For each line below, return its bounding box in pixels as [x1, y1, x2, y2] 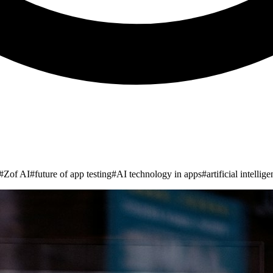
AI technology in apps [116, 168, 202, 179]
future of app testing [35, 168, 112, 179]
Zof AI [4, 168, 30, 179]
